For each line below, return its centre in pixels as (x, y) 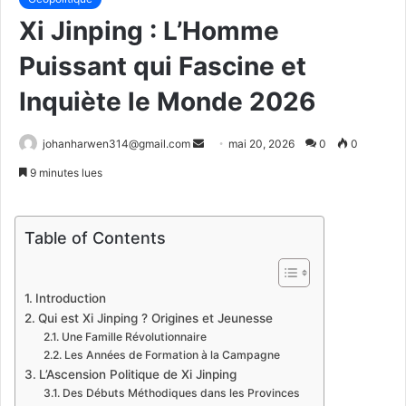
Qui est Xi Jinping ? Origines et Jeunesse (155, 319)
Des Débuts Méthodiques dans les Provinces (181, 393)
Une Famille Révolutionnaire (134, 337)
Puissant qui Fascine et (163, 67)
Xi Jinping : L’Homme (149, 31)
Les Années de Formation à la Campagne (172, 355)
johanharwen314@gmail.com (116, 144)
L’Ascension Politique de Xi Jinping (137, 375)
